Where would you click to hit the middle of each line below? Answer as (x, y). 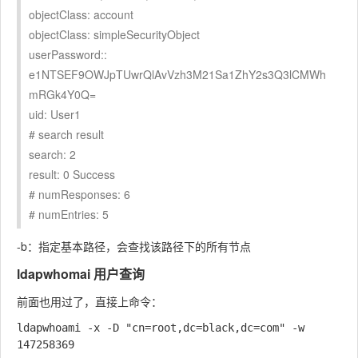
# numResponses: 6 (80, 194)
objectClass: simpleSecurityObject (114, 34)
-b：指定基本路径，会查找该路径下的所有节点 (134, 246)
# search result (66, 134)
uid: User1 (55, 114)
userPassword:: (68, 54)
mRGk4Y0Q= (62, 94)
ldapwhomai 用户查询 (81, 273)
